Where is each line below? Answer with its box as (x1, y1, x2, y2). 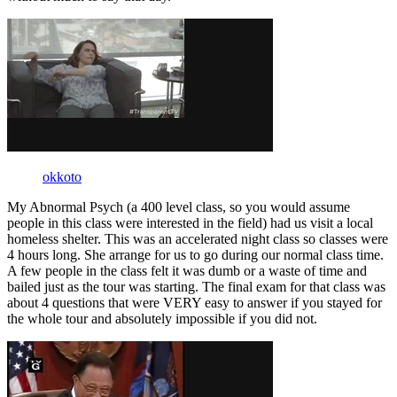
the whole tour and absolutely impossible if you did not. (7, 310, 317, 326)
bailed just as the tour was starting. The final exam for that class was (7, 278, 385, 294)
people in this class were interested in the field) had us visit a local (7, 214, 373, 230)
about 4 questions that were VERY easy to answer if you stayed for (7, 294, 382, 310)
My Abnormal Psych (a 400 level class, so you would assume (7, 198, 350, 214)
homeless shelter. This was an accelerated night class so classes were (7, 230, 388, 246)
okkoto (43, 168, 82, 184)
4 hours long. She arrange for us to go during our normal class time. (7, 246, 384, 262)
